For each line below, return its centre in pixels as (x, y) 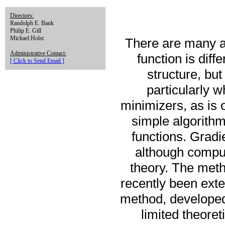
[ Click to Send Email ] (37, 61)
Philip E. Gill (26, 31)
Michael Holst (27, 38)
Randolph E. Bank (32, 23)
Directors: (22, 16)
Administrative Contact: (38, 53)
